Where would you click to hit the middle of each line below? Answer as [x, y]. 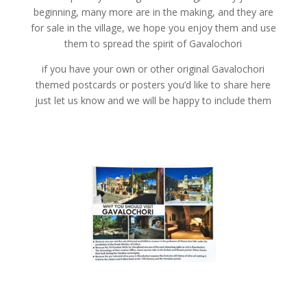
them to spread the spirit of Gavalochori [153, 44]
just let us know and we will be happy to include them [153, 100]
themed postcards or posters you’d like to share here [153, 85]
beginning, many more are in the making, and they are [153, 12]
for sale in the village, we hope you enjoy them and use [153, 28]
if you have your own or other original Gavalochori [153, 69]
